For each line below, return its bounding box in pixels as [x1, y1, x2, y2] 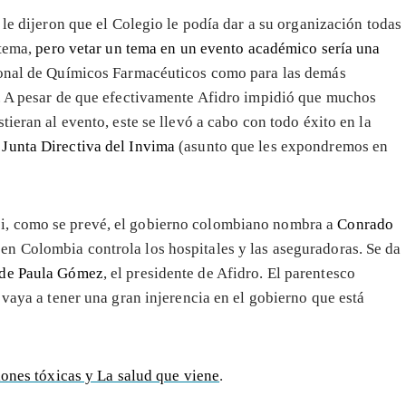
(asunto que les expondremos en [179, 137, 389, 155]
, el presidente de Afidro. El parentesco [102, 264, 355, 282]
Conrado [337, 215, 394, 233]
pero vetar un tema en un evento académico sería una [35, 39, 381, 57]
